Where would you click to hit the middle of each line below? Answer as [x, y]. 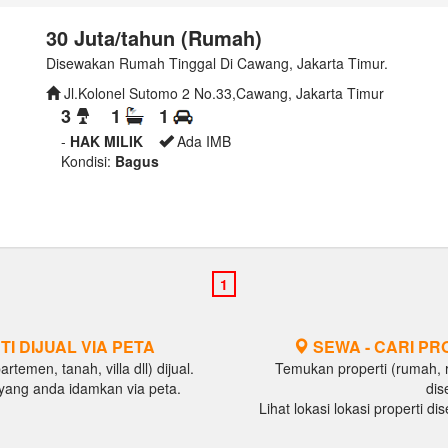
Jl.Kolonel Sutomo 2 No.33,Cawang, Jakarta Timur [222, 93]
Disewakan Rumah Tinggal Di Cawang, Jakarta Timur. [217, 63]
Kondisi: [86, 161]
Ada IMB [206, 141]
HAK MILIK [106, 141]
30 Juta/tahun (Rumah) [154, 37]
